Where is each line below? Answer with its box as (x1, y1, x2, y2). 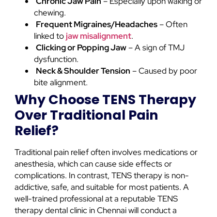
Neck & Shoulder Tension (36, 65, 130, 77)
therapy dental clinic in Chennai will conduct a (15, 205, 177, 216)
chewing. (34, 7, 66, 18)
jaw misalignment (66, 31, 131, 42)
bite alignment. (34, 77, 88, 88)
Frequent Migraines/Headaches (36, 19, 157, 30)
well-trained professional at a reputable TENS (15, 193, 178, 204)
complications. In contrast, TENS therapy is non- (15, 170, 189, 181)
